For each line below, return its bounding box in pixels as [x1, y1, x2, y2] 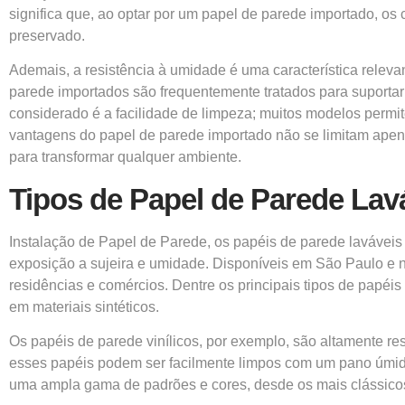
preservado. [9, 27, 85, 43]
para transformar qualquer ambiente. [9, 149, 241, 165]
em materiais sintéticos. [9, 298, 159, 315]
